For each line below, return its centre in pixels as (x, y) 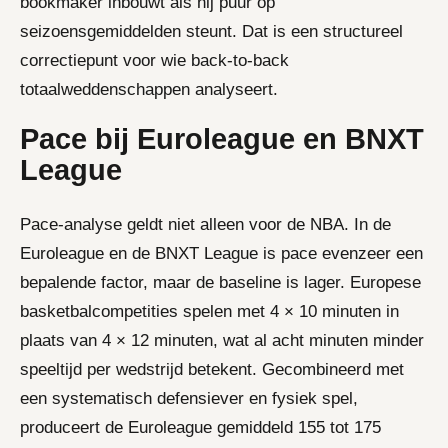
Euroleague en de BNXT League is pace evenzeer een (221, 253)
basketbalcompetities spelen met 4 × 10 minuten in (209, 311)
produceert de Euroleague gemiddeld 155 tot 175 (200, 427)
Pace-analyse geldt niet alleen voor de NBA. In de (205, 224)
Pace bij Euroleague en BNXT (222, 138)
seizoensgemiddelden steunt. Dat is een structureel (211, 31)
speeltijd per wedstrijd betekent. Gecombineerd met (212, 369)
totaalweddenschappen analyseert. (149, 89)
